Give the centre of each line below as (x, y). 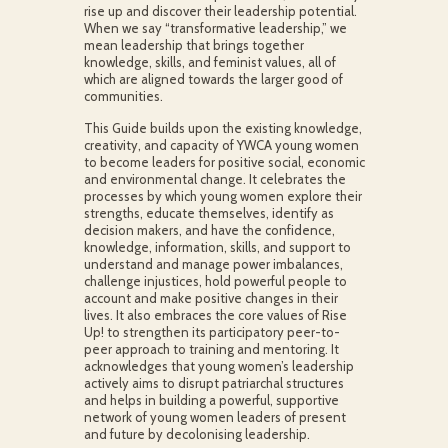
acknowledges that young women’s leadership (218, 366)
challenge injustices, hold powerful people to (215, 281)
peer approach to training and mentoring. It (211, 349)
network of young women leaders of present (214, 417)
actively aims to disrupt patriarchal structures (213, 383)
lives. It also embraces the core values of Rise (215, 315)
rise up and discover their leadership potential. (220, 11)
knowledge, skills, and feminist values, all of (209, 62)
